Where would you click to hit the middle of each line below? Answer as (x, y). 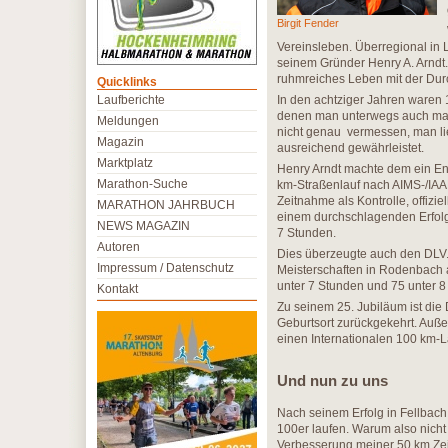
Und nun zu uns (332, 380)
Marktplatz (125, 163)
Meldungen (128, 121)
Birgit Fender (308, 23)
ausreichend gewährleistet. (350, 148)
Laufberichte (131, 100)
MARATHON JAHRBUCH (166, 205)
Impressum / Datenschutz (165, 268)
